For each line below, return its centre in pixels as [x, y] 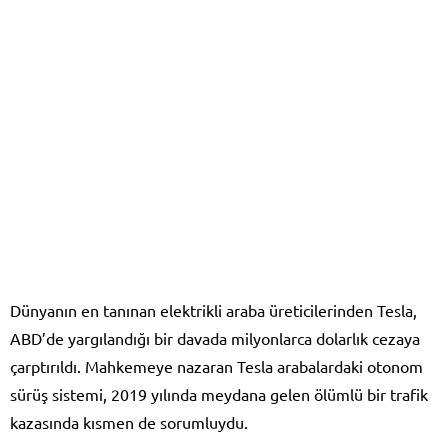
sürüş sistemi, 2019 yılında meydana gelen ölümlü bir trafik [219, 394]
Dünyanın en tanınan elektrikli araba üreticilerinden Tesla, [213, 310]
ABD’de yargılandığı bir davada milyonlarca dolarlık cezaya [215, 338]
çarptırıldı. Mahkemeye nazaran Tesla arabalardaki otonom [216, 366]
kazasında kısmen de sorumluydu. [129, 422]
